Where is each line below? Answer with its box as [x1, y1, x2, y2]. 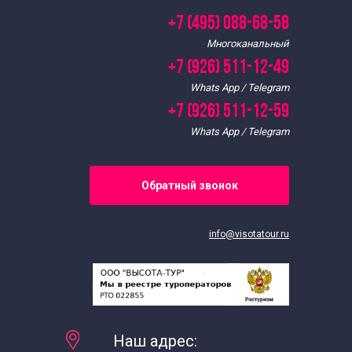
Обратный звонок [141, 178, 238, 192]
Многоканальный [207, 37, 289, 49]
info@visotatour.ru [209, 228, 289, 240]
